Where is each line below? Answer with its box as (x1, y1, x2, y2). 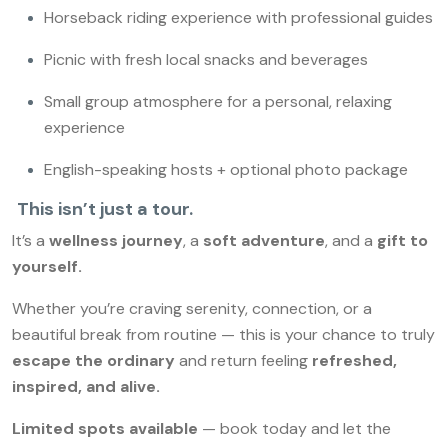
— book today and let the (198, 418, 391, 439)
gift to (377, 230, 428, 251)
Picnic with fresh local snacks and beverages (44, 49, 368, 70)
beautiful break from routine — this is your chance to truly (12, 324, 435, 345)
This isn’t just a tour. (17, 197, 193, 221)
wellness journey (49, 230, 183, 251)
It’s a (12, 230, 49, 251)
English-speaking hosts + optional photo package (44, 159, 408, 180)
